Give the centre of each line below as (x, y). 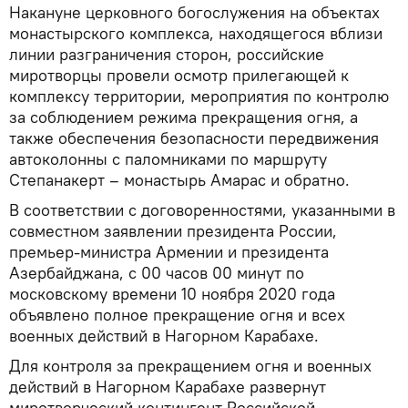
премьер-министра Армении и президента (169, 251)
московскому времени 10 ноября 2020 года (172, 293)
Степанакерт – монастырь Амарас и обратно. (179, 179)
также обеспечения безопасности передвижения (194, 138)
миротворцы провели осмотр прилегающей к (179, 75)
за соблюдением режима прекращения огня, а (184, 117)
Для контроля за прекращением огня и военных (190, 365)
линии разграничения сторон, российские (167, 54)
